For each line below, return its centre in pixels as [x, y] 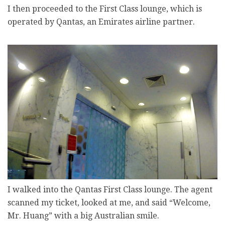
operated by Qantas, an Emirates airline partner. [101, 22]
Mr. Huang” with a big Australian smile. [83, 215]
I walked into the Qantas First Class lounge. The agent [110, 189]
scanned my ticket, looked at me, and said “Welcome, [109, 202]
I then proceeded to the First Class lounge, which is [105, 9]
